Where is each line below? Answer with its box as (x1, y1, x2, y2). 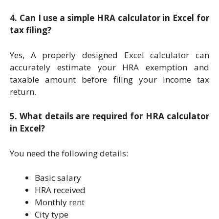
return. (10, 86, 36, 97)
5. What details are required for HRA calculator (10, 110, 209, 122)
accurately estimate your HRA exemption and (10, 61, 209, 73)
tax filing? (10, 24, 51, 36)
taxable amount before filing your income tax (10, 73, 209, 85)
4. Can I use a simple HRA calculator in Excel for (10, 12, 209, 24)
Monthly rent (35, 197, 85, 208)
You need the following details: (10, 147, 128, 159)
